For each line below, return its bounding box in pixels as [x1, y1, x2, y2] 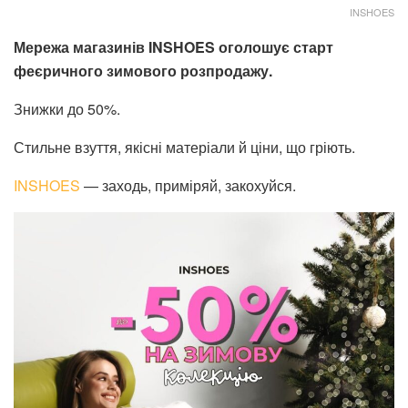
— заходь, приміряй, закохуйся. [80, 174, 296, 196]
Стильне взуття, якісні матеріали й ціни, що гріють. [14, 136, 355, 158]
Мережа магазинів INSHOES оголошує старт [14, 36, 333, 57]
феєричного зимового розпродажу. [14, 59, 272, 81]
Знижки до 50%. [14, 97, 120, 119]
